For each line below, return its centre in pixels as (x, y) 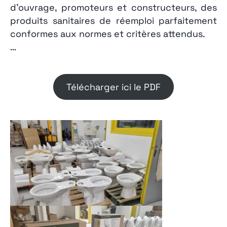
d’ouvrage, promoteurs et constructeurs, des (113, 7)
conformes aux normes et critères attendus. (108, 34)
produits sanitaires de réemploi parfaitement (113, 21)
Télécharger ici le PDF (113, 87)
